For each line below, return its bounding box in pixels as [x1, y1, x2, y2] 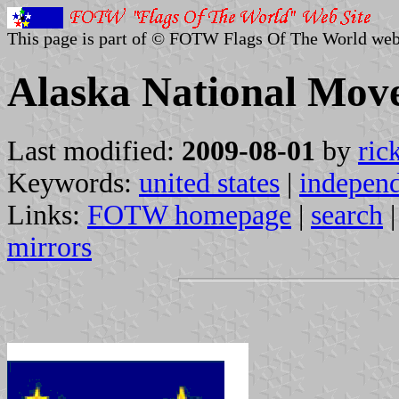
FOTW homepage [87, 199, 291, 231]
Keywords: [7, 167, 139, 199]
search [311, 199, 383, 231]
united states [139, 167, 280, 199]
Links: [7, 199, 87, 231]
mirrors [7, 231, 92, 263]
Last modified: [7, 134, 182, 167]
